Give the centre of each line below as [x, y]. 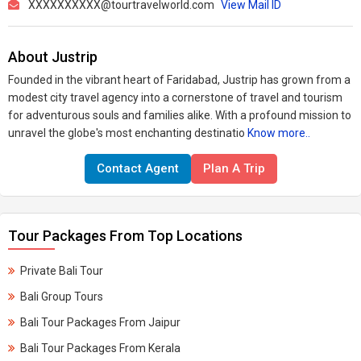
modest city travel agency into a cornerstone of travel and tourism [175, 98]
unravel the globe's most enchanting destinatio [128, 133]
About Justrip [53, 57]
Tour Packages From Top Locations [125, 236]
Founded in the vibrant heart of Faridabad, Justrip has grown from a [179, 80]
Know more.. [279, 133]
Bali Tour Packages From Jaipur [100, 322]
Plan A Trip [234, 168]
